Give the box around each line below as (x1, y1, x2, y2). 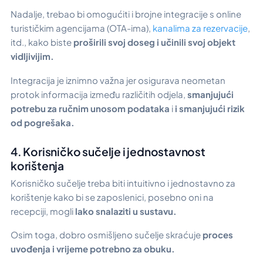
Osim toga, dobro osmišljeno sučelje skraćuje (11, 229, 201, 241)
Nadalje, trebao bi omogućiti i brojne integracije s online (11, 8, 241, 20)
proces (201, 229, 233, 241)
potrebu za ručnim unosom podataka (11, 102, 171, 114)
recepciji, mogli (11, 205, 75, 217)
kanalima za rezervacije (153, 22, 248, 34)
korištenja (11, 158, 65, 173)
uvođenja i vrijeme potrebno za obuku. (11, 243, 175, 255)
